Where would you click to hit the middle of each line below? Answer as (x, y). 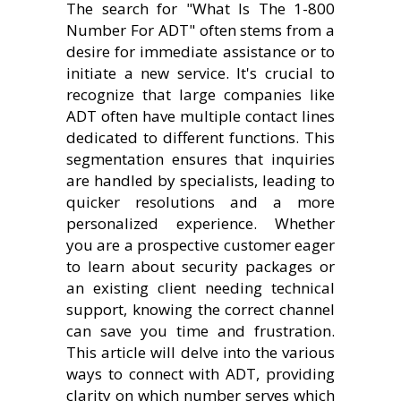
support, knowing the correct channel (200, 309)
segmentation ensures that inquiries (200, 158)
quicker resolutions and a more (200, 201)
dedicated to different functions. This (200, 137)
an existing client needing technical (200, 287)
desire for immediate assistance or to (200, 51)
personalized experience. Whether (200, 223)
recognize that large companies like (200, 94)
